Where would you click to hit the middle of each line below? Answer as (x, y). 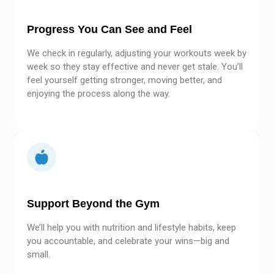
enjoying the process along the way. (98, 94)
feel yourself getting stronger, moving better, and (124, 80)
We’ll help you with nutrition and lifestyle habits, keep (131, 227)
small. (39, 254)
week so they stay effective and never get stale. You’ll (135, 67)
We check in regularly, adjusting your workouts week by (137, 54)
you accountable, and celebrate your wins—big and (128, 241)
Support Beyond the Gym (93, 203)
